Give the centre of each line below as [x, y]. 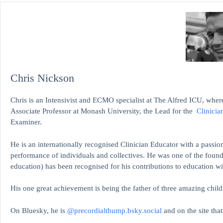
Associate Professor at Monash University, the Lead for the [104, 111]
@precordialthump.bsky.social [114, 210]
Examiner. [26, 122]
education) [27, 166]
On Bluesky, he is [39, 210]
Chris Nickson [42, 78]
